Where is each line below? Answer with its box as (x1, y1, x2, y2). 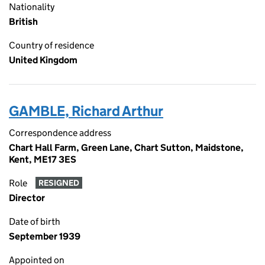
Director (9, 192, 45, 203)
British (9, 16, 38, 27)
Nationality (9, 1, 54, 12)
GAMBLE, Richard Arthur (9, 102, 163, 119)
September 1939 (9, 231, 80, 242)
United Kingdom (9, 54, 77, 66)
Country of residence (9, 40, 94, 51)
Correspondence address (9, 127, 111, 138)
